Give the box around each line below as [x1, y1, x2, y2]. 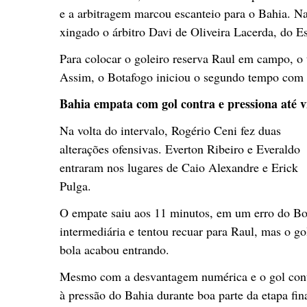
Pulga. [60, 177, 91, 194]
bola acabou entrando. [60, 241, 169, 258]
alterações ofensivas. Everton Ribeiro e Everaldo [60, 140, 300, 157]
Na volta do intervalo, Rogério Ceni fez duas [60, 121, 281, 138]
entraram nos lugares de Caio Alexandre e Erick [60, 158, 298, 175]
